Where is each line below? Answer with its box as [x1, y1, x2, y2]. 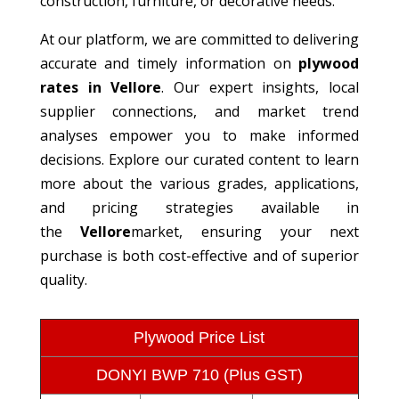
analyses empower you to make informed [39, 125, 360, 145]
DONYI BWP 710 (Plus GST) [95, 365, 303, 384]
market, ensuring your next [131, 221, 360, 241]
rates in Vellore [39, 77, 162, 97]
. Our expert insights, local [161, 77, 360, 97]
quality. [39, 269, 87, 289]
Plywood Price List [134, 328, 265, 346]
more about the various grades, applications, [39, 173, 360, 193]
